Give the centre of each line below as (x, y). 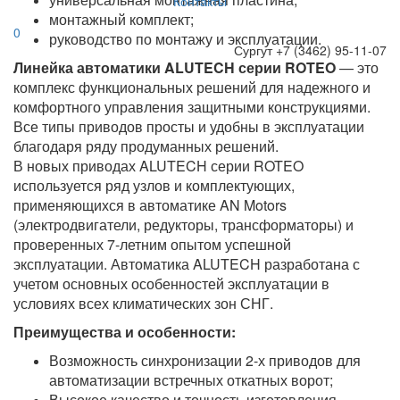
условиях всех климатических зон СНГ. (143, 304)
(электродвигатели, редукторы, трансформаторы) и (183, 225)
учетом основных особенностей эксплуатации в (171, 284)
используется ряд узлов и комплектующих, (154, 186)
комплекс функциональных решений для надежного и (192, 87)
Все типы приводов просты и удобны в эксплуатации (189, 127)
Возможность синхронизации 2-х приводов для (205, 361)
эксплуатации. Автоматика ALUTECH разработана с (187, 264)
